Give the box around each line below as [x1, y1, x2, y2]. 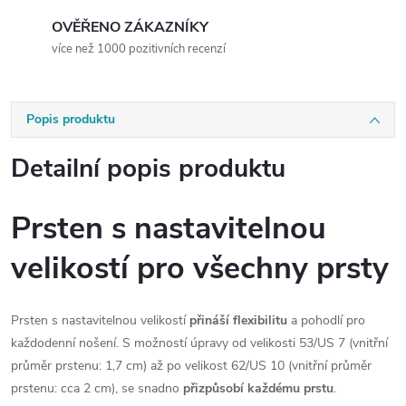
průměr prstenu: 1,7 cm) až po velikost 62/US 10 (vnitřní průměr [11, 356, 372, 374]
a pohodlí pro [287, 311, 365, 329]
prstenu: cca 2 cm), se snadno [11, 379, 183, 397]
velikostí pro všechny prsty [11, 247, 389, 289]
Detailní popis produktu [11, 151, 285, 186]
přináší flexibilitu [189, 311, 287, 329]
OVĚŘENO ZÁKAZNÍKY [52, 17, 208, 37]
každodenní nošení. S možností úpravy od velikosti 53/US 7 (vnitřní [11, 333, 388, 352]
